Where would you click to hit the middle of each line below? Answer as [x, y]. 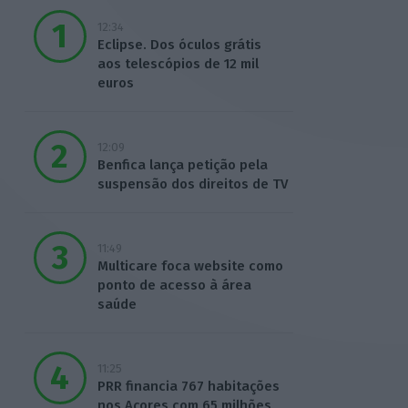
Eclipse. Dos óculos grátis [179, 45]
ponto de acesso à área [174, 286]
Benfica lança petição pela [182, 165]
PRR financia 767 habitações [188, 387]
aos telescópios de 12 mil [178, 64]
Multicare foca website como [190, 266]
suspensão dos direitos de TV [192, 184]
